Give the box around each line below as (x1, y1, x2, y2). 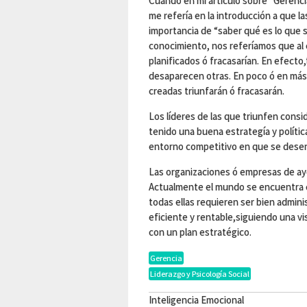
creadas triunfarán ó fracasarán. (149, 84, 284, 98)
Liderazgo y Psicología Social (150, 269, 249, 280)
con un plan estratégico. (149, 225, 251, 239)
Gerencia (150, 253, 182, 264)
